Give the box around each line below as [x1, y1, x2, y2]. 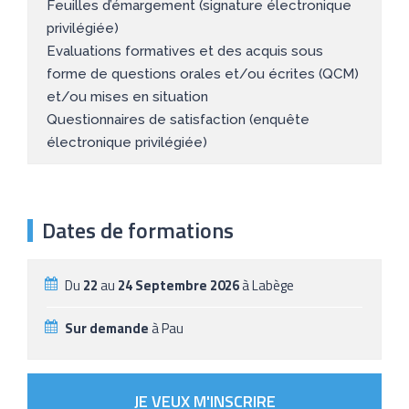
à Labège [239, 274, 294, 296]
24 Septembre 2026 [118, 274, 239, 296]
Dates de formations [42, 213, 234, 246]
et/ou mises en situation [47, 88, 208, 105]
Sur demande [65, 317, 149, 339]
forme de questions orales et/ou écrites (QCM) [47, 65, 359, 82]
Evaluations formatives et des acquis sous [47, 42, 323, 59]
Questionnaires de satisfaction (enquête [47, 110, 309, 128]
